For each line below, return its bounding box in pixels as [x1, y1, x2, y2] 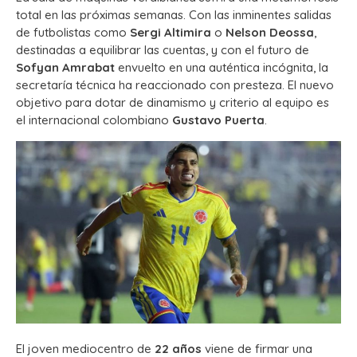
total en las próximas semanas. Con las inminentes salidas [16, 6, 331, 22]
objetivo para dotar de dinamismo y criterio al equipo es [16, 94, 329, 110]
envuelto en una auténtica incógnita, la [115, 59, 328, 75]
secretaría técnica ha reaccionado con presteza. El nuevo [16, 76, 334, 92]
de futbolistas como [16, 24, 130, 40]
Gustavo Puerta [172, 112, 265, 127]
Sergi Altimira [130, 24, 211, 40]
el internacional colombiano [16, 112, 172, 127]
